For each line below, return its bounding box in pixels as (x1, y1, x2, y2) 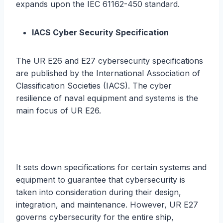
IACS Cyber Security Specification (32, 27, 169, 37)
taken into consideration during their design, (16, 187, 181, 197)
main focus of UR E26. (16, 105, 101, 115)
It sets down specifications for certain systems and (16, 162, 207, 172)
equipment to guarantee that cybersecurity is (16, 174, 185, 185)
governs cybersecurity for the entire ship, (16, 212, 174, 222)
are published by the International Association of (16, 68, 200, 78)
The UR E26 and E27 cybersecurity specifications (16, 55, 203, 66)
